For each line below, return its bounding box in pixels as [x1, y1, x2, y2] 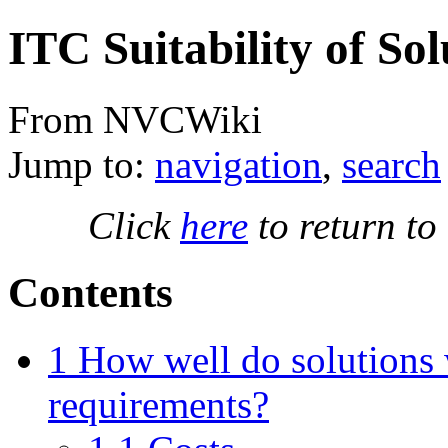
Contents [8, 268, 173, 316]
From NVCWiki [8, 97, 262, 141]
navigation [155, 142, 322, 186]
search [342, 142, 441, 186]
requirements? [48, 382, 269, 426]
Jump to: [8, 142, 155, 186]
